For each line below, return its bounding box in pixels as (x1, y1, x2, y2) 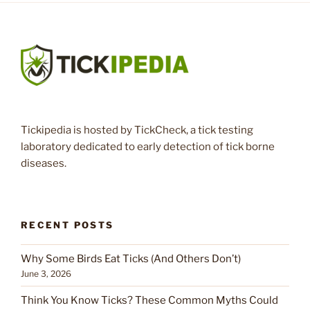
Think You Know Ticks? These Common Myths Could (21, 293, 278, 307)
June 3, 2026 (21, 268, 71, 279)
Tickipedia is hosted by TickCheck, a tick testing (21, 124, 253, 137)
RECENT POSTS (21, 219, 114, 230)
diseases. (21, 157, 66, 170)
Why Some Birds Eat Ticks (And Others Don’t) (21, 252, 241, 265)
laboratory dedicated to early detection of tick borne (21, 140, 275, 154)
